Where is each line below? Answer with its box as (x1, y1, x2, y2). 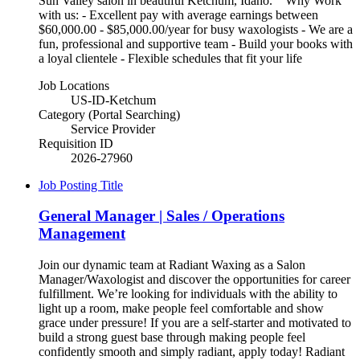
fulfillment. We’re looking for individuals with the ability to (39, 286, 337, 301)
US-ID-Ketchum (71, 92, 156, 107)
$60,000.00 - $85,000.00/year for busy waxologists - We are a (39, 22, 353, 36)
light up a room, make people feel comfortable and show (39, 301, 324, 315)
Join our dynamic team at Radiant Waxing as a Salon (39, 257, 305, 272)
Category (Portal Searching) (39, 107, 180, 121)
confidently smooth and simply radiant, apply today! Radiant (39, 344, 345, 358)
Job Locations (39, 78, 109, 92)
